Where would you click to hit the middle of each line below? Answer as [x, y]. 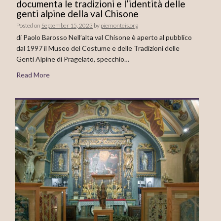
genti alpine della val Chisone [77, 14]
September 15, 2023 [67, 25]
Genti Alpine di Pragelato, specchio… [73, 59]
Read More [33, 75]
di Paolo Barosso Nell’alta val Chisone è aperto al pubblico [104, 37]
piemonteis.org [119, 25]
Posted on [29, 25]
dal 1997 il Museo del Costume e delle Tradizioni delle [98, 48]
